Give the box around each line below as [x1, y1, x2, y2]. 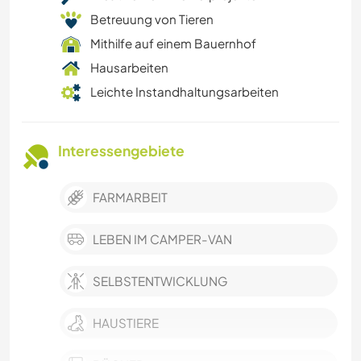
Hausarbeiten [90, 60, 168, 76]
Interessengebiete [58, 142, 185, 160]
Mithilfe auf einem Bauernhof [90, 35, 256, 52]
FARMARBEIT [93, 189, 168, 205]
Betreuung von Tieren [90, 11, 214, 27]
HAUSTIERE [93, 315, 159, 331]
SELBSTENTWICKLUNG [93, 273, 227, 289]
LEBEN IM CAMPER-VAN [93, 231, 232, 247]
